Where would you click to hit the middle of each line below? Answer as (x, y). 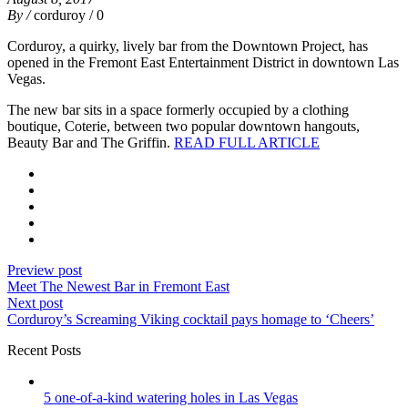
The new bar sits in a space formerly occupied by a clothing (178, 110)
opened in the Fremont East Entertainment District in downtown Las (203, 63)
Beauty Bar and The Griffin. (91, 143)
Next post (35, 303)
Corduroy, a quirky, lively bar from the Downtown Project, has (188, 46)
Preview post (45, 270)
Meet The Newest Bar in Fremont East (118, 287)
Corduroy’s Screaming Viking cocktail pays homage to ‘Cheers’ (191, 320)
